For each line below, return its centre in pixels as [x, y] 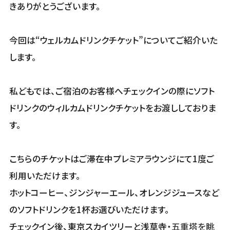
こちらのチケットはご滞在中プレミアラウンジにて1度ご [111, 159]
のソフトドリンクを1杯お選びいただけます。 [89, 210]
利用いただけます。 [45, 176]
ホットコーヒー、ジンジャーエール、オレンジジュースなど [114, 193]
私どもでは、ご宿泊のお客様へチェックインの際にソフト [112, 91]
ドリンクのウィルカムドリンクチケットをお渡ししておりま [112, 108]
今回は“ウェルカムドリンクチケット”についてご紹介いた [113, 40]
